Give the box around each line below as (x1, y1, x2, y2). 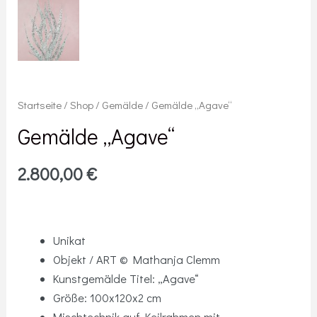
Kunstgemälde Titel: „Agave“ (52, 271, 199, 287)
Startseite (18, 97, 62, 112)
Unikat (52, 233, 86, 248)
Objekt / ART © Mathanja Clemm (52, 252, 220, 267)
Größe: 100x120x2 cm (52, 290, 161, 306)
